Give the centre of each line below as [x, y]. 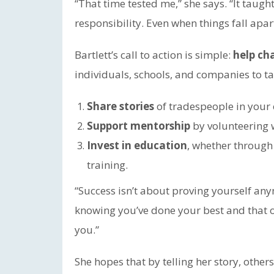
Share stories [120, 106]
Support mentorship [139, 126]
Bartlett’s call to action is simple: [154, 55]
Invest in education [137, 145]
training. [107, 165]
